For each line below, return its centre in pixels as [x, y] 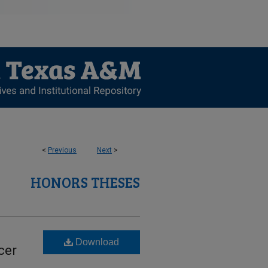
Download [96, 242]
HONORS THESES [85, 182]
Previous [62, 150]
